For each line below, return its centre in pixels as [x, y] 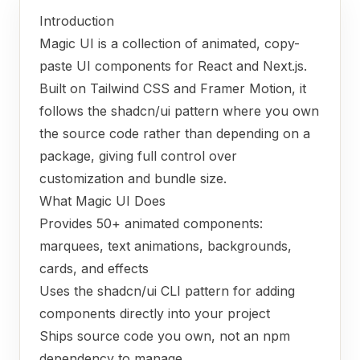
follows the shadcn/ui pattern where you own [179, 111]
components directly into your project [155, 313]
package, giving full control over [138, 156]
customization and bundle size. [133, 178]
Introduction [77, 21]
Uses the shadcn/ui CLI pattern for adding [167, 291]
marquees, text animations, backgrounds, [166, 246]
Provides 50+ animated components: [151, 223]
